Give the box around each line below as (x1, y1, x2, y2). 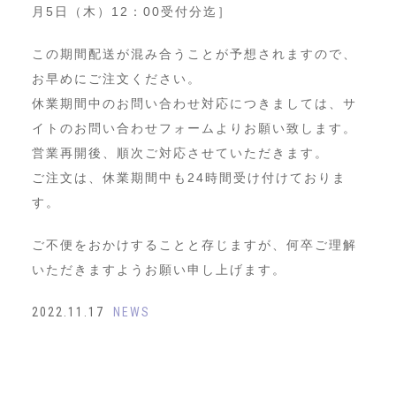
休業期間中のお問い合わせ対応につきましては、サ (31, 95, 357, 110)
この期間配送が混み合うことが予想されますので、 (31, 46, 357, 61)
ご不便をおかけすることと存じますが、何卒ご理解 (31, 237, 357, 252)
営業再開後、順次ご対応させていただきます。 (31, 145, 329, 160)
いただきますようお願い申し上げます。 (31, 262, 286, 277)
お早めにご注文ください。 (31, 71, 202, 86)
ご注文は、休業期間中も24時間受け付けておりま (31, 170, 346, 185)
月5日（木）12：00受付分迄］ (31, 4, 232, 19)
